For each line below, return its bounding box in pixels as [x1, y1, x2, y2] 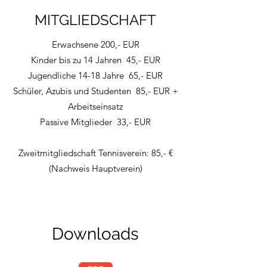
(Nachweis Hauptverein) [48, 163, 142, 174]
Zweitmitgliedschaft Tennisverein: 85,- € [18, 147, 173, 159]
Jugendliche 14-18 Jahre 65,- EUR [28, 70, 163, 81]
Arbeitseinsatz [68, 101, 123, 112]
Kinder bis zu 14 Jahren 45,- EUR [30, 54, 160, 66]
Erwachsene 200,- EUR [51, 39, 139, 50]
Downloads [52, 224, 139, 244]
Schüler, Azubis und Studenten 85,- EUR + [13, 85, 178, 97]
